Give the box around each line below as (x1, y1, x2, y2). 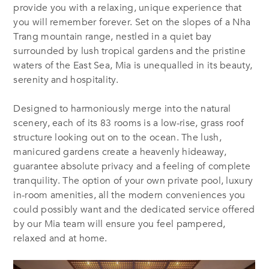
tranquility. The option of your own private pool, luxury (13, 174, 253, 188)
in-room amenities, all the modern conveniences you (13, 189, 246, 202)
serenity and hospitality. (13, 73, 118, 87)
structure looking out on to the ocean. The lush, (13, 131, 222, 145)
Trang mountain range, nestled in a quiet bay (13, 30, 212, 44)
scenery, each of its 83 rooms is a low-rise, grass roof (13, 116, 244, 130)
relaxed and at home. (13, 232, 107, 246)
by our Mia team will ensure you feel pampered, (13, 217, 226, 231)
